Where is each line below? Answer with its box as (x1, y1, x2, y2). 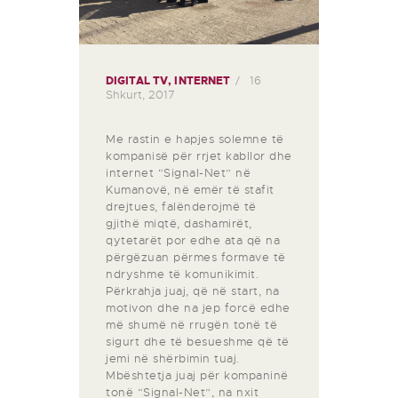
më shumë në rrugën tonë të (106, 317, 277, 333)
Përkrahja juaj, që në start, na (106, 283, 280, 299)
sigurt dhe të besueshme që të (106, 334, 290, 350)
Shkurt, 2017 (106, 86, 175, 102)
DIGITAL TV (106, 73, 169, 88)
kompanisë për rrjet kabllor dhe (106, 148, 292, 164)
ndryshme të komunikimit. (106, 267, 259, 283)
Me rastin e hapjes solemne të (106, 131, 284, 147)
